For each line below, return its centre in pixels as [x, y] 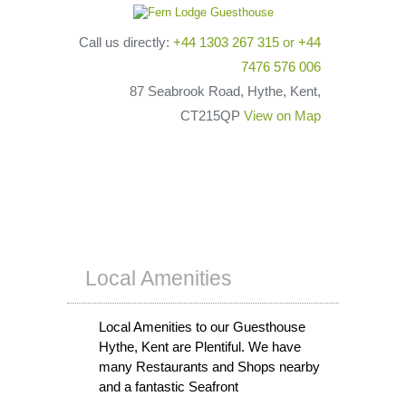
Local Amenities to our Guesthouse [202, 327]
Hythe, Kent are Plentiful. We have [200, 347]
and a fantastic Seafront [169, 387]
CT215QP [212, 116]
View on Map [282, 116]
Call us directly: [126, 42]
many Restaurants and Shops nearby [209, 367]
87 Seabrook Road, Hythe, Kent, [225, 91]
